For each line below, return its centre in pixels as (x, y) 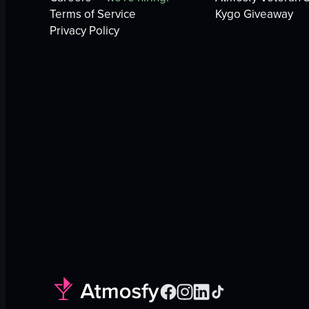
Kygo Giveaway (254, 14)
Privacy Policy (84, 31)
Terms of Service (93, 14)
